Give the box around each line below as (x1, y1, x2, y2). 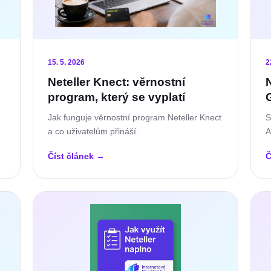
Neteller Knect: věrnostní (48, 75, 185, 88)
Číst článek (48, 151, 96, 161)
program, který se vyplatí (48, 90, 185, 103)
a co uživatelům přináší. (48, 126, 139, 136)
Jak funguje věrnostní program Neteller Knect (48, 112, 221, 122)
